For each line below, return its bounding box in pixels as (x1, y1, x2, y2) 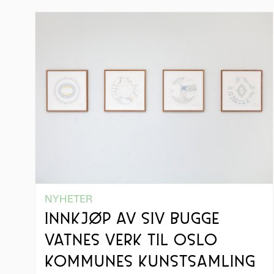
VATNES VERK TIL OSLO (45, 234, 218, 249)
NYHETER (45, 193, 93, 206)
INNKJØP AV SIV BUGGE (45, 212, 220, 228)
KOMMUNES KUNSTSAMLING (45, 255, 256, 270)
